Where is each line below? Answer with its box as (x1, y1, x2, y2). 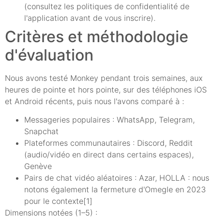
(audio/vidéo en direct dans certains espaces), (24, 149, 194, 159)
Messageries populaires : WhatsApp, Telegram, (24, 114, 195, 124)
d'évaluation (5, 45, 93, 64)
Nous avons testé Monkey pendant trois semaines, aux (5, 73, 202, 83)
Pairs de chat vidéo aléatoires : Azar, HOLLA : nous (24, 172, 209, 183)
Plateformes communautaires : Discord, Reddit (24, 138, 193, 148)
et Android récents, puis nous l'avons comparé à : (5, 96, 184, 106)
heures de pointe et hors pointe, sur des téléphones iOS (5, 84, 207, 94)
